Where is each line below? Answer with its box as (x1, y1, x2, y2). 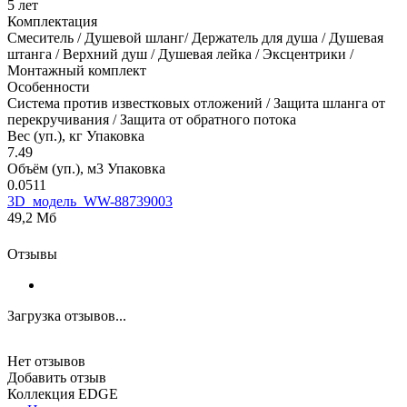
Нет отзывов (7, 352, 85, 369)
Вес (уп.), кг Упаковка (7, 127, 144, 144)
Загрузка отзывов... (7, 307, 126, 323)
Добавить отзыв (7, 369, 106, 385)
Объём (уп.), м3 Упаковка (7, 160, 165, 176)
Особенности (7, 78, 90, 94)
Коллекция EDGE (7, 385, 118, 402)
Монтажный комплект (7, 62, 146, 78)
